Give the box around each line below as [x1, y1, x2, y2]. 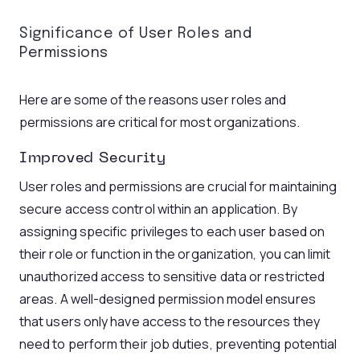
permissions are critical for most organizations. [19, 113, 300, 131]
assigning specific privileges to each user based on [19, 223, 325, 240]
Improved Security [19, 152, 166, 166]
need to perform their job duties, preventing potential [19, 335, 337, 353]
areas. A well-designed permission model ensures [19, 290, 316, 308]
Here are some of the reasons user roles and [19, 91, 287, 108]
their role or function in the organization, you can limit [19, 245, 331, 263]
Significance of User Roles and [19, 27, 252, 41]
